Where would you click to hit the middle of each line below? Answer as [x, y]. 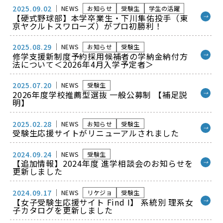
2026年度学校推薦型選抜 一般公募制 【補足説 [100, 94]
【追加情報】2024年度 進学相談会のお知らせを [103, 164]
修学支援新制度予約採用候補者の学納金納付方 [100, 56]
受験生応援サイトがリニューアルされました [96, 133]
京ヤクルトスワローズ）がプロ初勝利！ [88, 26]
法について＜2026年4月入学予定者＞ [83, 64]
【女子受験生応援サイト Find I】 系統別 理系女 [103, 202]
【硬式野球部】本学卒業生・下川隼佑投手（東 [100, 18]
